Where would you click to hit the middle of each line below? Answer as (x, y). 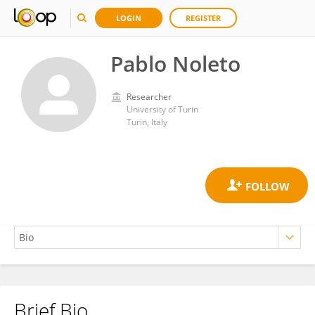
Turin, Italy (147, 122)
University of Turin (162, 109)
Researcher (149, 97)
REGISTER (203, 18)
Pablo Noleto (175, 64)
